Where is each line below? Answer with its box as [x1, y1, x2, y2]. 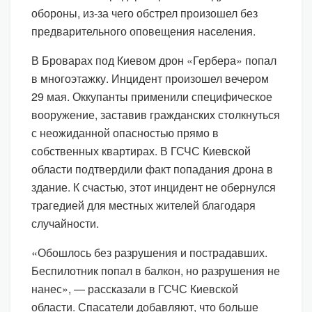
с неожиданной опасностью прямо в [31, 124, 219, 141]
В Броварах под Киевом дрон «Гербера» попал [31, 52, 276, 68]
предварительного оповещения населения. [31, 22, 256, 39]
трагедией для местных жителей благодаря [31, 196, 256, 213]
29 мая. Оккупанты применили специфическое [31, 88, 272, 104]
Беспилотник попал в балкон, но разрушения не [31, 262, 280, 279]
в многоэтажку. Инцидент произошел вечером [31, 70, 269, 86]
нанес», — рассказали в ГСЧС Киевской [31, 280, 238, 297]
